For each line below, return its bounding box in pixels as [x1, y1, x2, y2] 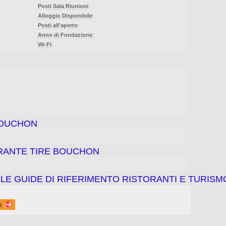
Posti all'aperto [38, 22, 78, 28]
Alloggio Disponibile [38, 13, 92, 19]
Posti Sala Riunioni [38, 3, 88, 9]
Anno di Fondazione [38, 32, 92, 38]
